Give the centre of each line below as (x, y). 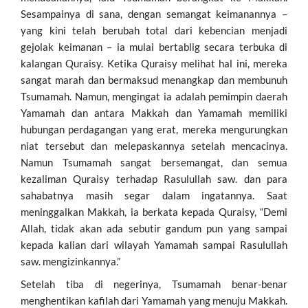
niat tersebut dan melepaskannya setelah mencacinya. (154, 145)
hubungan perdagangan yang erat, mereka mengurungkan (154, 129)
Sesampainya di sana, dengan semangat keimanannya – (154, 13)
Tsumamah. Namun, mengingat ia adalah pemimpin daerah (154, 96)
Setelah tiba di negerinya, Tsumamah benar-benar (154, 284)
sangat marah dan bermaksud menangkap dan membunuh (154, 79)
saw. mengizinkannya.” (70, 261)
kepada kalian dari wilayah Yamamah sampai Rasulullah (154, 244)
